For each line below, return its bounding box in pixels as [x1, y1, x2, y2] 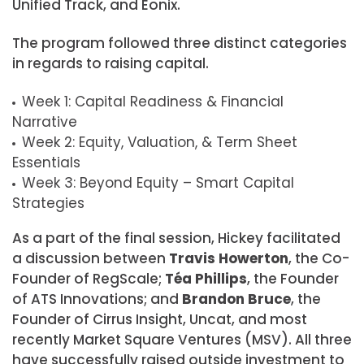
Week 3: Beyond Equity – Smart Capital [22, 173, 294, 193]
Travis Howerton [169, 249, 288, 269]
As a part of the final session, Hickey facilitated [12, 228, 340, 249]
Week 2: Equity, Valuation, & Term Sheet [22, 132, 297, 153]
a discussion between [12, 249, 169, 269]
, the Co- [288, 249, 349, 269]
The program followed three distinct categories [12, 33, 347, 54]
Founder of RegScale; [12, 269, 165, 289]
